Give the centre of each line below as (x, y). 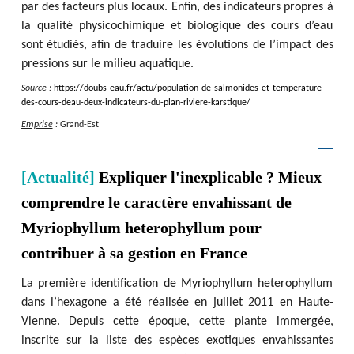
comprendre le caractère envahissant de (156, 202)
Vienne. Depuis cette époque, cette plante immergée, (177, 322)
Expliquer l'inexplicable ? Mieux (210, 177)
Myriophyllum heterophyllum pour (141, 228)
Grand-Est (79, 125)
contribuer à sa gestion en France (134, 253)
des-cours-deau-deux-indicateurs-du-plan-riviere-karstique (134, 103)
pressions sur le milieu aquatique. (109, 64)
